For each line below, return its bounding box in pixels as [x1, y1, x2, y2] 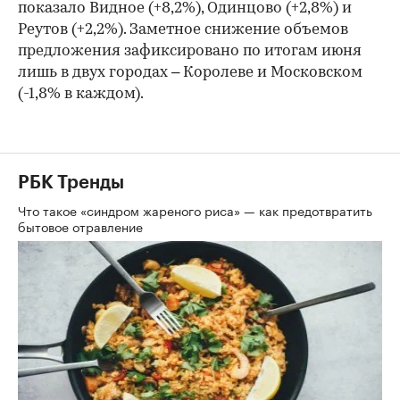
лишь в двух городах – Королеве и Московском [18, 65, 362, 81]
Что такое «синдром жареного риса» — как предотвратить [18, 200, 372, 221]
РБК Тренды [18, 174, 124, 193]
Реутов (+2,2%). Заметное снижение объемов [18, 22, 348, 38]
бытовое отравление [18, 216, 146, 237]
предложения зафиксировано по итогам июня [18, 44, 362, 60]
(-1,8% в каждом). [18, 87, 144, 103]
